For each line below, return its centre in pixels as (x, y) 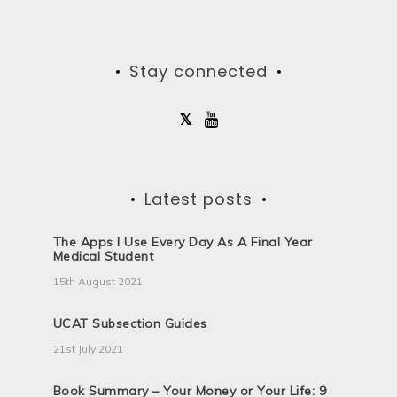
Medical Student (103, 257)
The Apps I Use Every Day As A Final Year (183, 242)
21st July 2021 (88, 349)
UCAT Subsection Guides (130, 324)
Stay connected (198, 72)
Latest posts (198, 199)
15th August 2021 (97, 282)
